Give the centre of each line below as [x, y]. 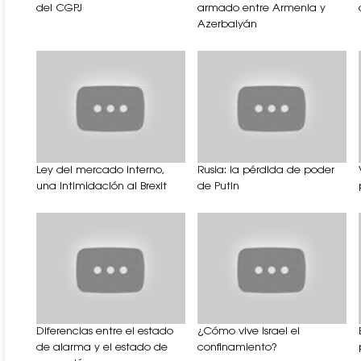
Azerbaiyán [227, 24]
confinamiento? [237, 348]
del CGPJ [59, 8]
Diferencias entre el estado [105, 332]
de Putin [218, 186]
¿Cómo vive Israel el [249, 332]
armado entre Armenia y [261, 8]
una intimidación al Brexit [102, 186]
